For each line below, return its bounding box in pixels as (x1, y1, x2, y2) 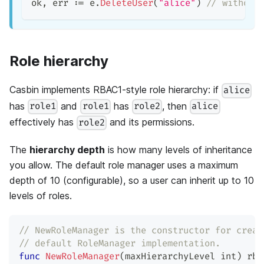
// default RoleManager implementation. (19, 237, 220, 249)
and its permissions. (107, 115, 195, 128)
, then (162, 100, 190, 112)
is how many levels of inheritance (105, 143, 252, 156)
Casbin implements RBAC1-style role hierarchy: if (9, 84, 222, 96)
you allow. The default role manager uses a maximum (9, 159, 238, 171)
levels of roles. (9, 189, 72, 202)
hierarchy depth (29, 143, 105, 156)
